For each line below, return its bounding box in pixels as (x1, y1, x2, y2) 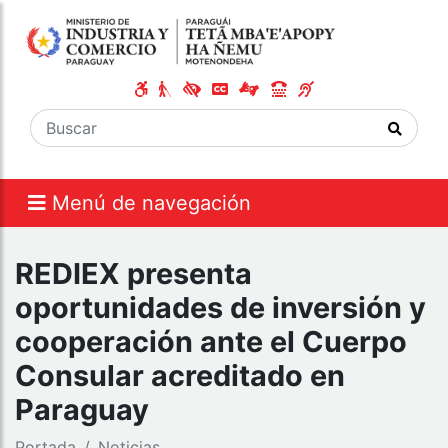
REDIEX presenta (15, 256, 252, 292)
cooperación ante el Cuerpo (15, 324, 407, 360)
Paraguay (15, 392, 149, 428)
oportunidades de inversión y (15, 290, 426, 326)
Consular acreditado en (15, 358, 345, 394)
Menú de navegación (52, 191, 251, 216)
